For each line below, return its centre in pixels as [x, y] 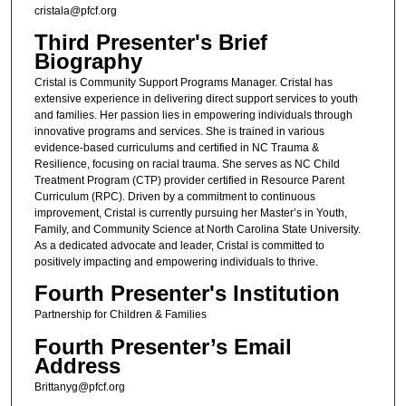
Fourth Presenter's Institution [187, 294]
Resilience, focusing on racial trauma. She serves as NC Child [187, 164]
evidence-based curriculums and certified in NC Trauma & [176, 147]
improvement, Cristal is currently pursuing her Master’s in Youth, [190, 213]
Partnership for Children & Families [120, 315]
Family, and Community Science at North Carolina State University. [197, 229]
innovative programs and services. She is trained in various [179, 131]
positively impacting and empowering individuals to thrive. [176, 261]
